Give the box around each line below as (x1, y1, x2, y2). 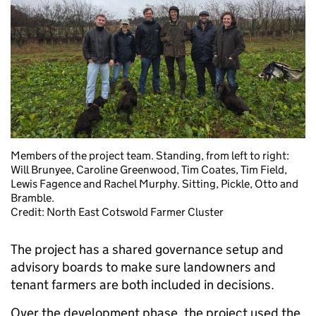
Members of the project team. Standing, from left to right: (11, 148, 289, 162)
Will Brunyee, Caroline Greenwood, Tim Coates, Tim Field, (11, 162, 287, 176)
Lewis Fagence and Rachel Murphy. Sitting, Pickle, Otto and (11, 176, 298, 190)
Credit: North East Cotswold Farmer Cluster (11, 205, 224, 219)
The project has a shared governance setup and (11, 241, 284, 257)
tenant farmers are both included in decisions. (11, 276, 277, 293)
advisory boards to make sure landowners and (11, 258, 276, 275)
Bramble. (11, 190, 54, 205)
